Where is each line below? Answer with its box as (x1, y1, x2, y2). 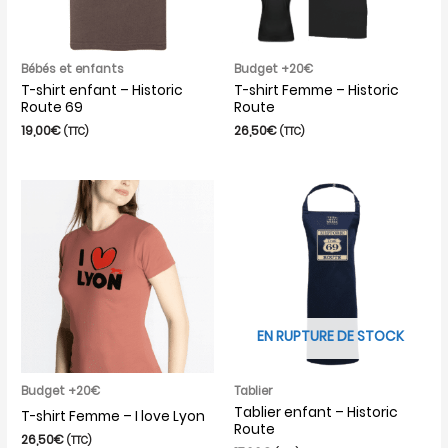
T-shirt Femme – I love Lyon (21, 407, 206, 427)
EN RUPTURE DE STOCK (256, 327, 404, 347)
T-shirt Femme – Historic (234, 81, 399, 101)
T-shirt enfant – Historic (21, 81, 184, 101)
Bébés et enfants (21, 60, 125, 77)
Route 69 (21, 98, 84, 118)
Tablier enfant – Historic (234, 403, 398, 423)
